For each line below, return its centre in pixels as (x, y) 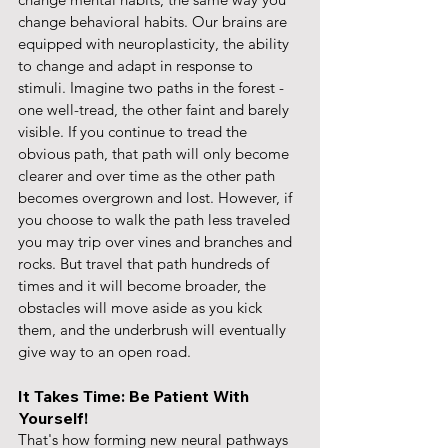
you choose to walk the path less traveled (156, 220)
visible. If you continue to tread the (134, 132)
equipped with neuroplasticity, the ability (155, 44)
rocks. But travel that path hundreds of (145, 264)
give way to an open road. (104, 352)
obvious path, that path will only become (155, 154)
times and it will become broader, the (144, 286)
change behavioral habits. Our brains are (154, 22)
